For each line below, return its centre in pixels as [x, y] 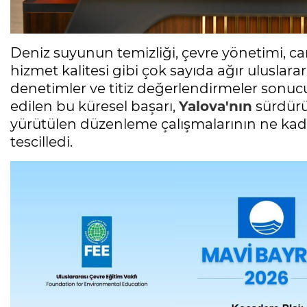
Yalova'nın [216, 107]
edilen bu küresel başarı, [95, 107]
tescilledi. [41, 142]
